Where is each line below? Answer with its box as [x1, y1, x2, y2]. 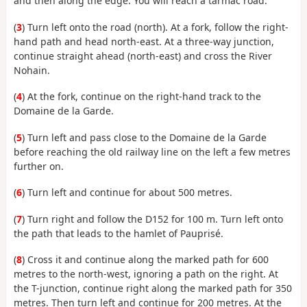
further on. [14, 159, 64, 173]
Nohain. [14, 63, 50, 77]
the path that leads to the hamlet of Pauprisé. [14, 226, 223, 240]
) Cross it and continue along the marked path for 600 [22, 253, 269, 267]
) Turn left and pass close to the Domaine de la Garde [22, 130, 267, 144]
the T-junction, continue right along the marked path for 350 [14, 282, 292, 295]
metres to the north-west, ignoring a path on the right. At [14, 267, 278, 281]
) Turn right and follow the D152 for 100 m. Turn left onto [22, 212, 283, 225]
